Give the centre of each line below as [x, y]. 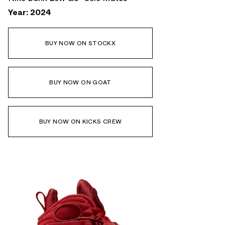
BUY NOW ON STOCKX [80, 43]
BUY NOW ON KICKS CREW [80, 121]
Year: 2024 [30, 12]
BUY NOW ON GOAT [80, 82]
